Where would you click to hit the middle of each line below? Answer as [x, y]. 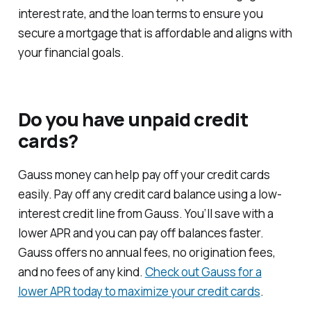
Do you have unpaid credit [133, 119]
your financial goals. [71, 53]
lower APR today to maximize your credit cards [139, 292]
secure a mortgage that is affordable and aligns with [155, 33]
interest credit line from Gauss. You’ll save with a [145, 214]
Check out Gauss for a [203, 272]
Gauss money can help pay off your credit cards [144, 175]
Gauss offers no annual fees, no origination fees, [146, 253]
